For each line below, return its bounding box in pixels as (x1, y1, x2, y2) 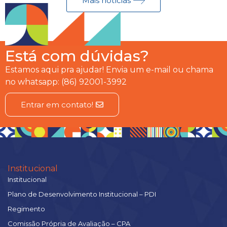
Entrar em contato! (21, 99, 93, 109)
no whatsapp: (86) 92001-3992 (5, 77, 127, 87)
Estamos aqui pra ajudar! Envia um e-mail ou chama (5, 64, 213, 74)
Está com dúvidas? (5, 46, 149, 65)
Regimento (8, 205, 45, 213)
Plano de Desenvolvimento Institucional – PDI (8, 190, 156, 199)
